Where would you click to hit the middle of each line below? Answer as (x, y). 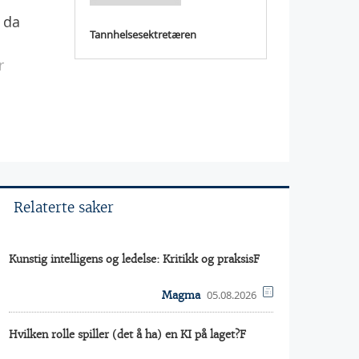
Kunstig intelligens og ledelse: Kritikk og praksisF (134, 259)
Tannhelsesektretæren (143, 34)
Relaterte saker (64, 208)
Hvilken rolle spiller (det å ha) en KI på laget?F (127, 335)
